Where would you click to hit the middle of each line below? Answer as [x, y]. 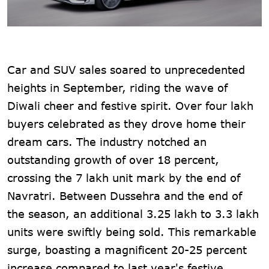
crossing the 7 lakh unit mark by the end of [124, 177]
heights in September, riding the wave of [117, 87]
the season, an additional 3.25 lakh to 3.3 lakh [133, 213]
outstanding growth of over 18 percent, [113, 159]
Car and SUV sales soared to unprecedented [126, 69]
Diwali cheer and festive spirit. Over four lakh [130, 105]
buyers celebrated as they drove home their [126, 123]
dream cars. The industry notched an [107, 141]
